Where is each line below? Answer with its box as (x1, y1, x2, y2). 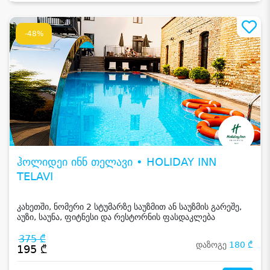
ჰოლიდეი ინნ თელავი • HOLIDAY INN (17, 155, 216, 169)
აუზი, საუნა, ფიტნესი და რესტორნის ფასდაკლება (17, 212, 215, 222)
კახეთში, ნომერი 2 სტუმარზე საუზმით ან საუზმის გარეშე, (17, 202, 242, 212)
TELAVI (17, 170, 53, 183)
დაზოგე (196, 240, 229, 250)
